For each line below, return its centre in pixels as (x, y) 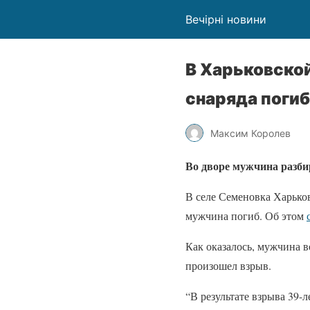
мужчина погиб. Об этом (246, 216)
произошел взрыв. (230, 265)
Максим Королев (250, 133)
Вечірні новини (226, 19)
